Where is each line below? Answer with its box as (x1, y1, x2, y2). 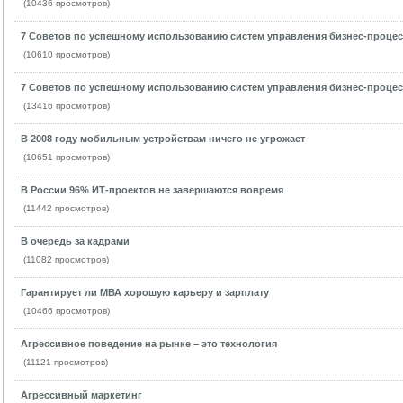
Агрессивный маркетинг (20, 390, 142, 400)
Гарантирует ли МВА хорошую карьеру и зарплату (20, 287, 269, 298)
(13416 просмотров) (22, 101, 110, 111)
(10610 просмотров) (22, 49, 110, 59)
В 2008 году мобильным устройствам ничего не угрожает (20, 133, 305, 144)
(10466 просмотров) (22, 306, 110, 316)
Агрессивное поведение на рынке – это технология (20, 338, 277, 349)
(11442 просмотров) (22, 203, 109, 213)
